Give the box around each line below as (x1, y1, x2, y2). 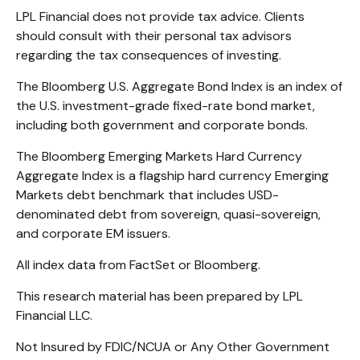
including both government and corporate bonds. (16, 117, 311, 134)
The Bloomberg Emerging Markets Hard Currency (16, 148, 302, 166)
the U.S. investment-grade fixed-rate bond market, (16, 97, 315, 115)
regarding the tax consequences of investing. (16, 47, 284, 64)
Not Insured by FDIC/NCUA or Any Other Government (16, 338, 329, 356)
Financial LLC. (16, 307, 92, 325)
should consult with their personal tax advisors (16, 27, 292, 45)
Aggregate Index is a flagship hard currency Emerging (16, 167, 329, 185)
